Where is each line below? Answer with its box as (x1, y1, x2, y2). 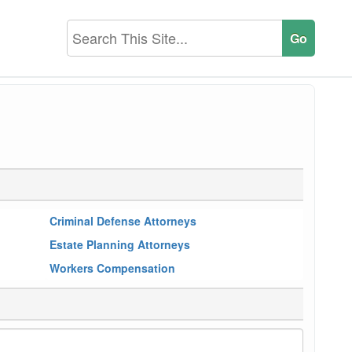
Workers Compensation (49, 260, 175, 276)
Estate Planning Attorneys (49, 236, 190, 252)
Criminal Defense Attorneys (49, 213, 196, 229)
